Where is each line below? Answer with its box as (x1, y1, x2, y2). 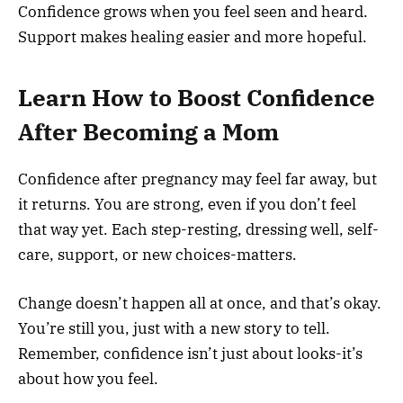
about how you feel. (18, 369, 158, 390)
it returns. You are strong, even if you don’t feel (18, 193, 356, 214)
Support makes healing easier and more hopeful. (18, 27, 367, 48)
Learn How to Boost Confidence (18, 82, 375, 112)
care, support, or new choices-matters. (18, 244, 297, 264)
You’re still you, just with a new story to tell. (18, 318, 330, 339)
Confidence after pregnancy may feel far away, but (18, 168, 377, 189)
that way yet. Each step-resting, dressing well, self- (18, 219, 379, 239)
